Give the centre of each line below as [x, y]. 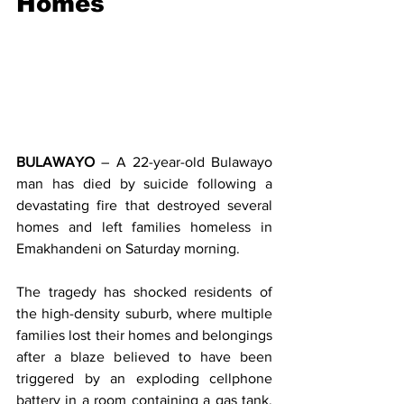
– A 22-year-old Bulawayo [184, 162]
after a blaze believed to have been [144, 357]
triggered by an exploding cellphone [144, 379]
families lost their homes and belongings [144, 335]
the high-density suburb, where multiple [144, 314]
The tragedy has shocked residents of [144, 292]
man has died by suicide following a [144, 184]
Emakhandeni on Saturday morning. [128, 249]
